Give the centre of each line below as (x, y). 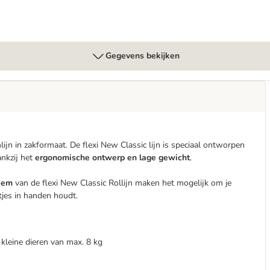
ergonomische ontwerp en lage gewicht (112, 158)
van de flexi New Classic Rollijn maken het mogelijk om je (123, 183)
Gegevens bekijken (142, 56)
